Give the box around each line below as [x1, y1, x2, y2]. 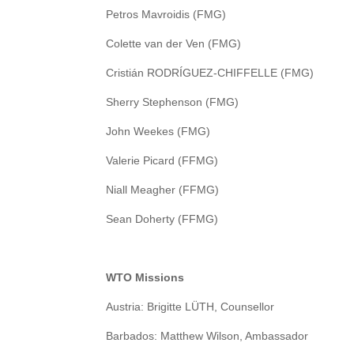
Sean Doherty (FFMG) [106, 213, 219, 226]
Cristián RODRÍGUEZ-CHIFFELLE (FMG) [106, 66, 314, 80]
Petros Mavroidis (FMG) [106, 8, 227, 21]
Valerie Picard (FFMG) [106, 154, 219, 168]
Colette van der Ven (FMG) [106, 37, 242, 51]
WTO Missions [106, 271, 185, 284]
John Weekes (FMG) [106, 125, 211, 138]
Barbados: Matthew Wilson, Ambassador [106, 330, 309, 343]
